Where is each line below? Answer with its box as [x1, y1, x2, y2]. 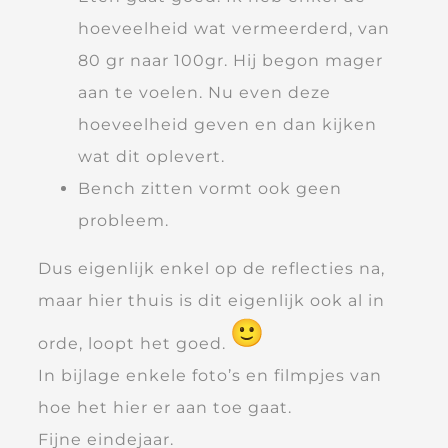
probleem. [78, 210, 169, 230]
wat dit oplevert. [78, 146, 225, 166]
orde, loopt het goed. [38, 333, 231, 353]
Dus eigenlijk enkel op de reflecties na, [38, 258, 385, 278]
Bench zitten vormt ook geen [78, 178, 342, 198]
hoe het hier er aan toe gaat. [38, 397, 292, 417]
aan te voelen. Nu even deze [78, 82, 331, 102]
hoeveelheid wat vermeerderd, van [78, 18, 390, 38]
